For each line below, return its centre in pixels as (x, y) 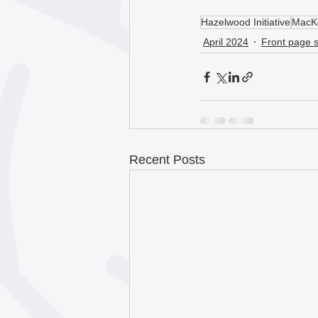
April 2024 (226, 42)
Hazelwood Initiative (246, 22)
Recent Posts (167, 160)
